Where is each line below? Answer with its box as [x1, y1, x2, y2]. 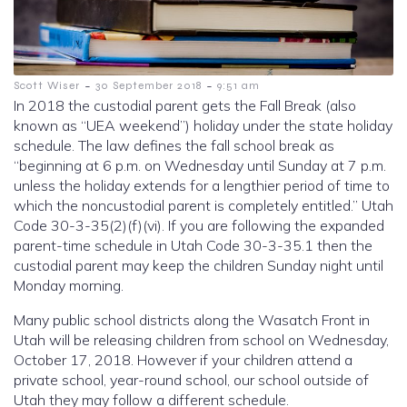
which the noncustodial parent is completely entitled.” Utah [14, 196, 393, 215]
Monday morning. [14, 276, 124, 295]
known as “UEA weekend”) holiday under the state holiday [14, 116, 392, 135]
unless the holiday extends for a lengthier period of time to [14, 176, 390, 195]
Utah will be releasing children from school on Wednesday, [14, 331, 389, 350]
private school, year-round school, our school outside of [14, 371, 369, 390]
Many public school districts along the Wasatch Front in [14, 311, 370, 330]
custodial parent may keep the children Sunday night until [14, 256, 383, 275]
